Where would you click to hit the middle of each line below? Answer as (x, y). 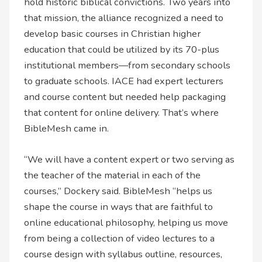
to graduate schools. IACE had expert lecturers (124, 81)
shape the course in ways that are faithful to (119, 207)
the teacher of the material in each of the (113, 175)
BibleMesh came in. (67, 128)
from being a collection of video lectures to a (120, 239)
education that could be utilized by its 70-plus (122, 49)
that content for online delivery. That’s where (122, 112)
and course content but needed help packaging (125, 96)
